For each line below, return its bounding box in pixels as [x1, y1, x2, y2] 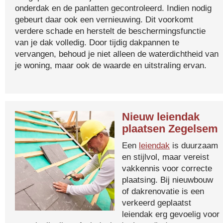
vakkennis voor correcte [122, 163, 212, 173]
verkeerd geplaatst [122, 198, 191, 208]
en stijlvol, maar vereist [122, 152, 209, 162]
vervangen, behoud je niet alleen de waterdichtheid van [15, 49, 219, 59]
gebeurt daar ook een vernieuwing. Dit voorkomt [15, 14, 193, 24]
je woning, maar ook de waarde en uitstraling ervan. [15, 60, 207, 70]
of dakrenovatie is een [122, 186, 204, 196]
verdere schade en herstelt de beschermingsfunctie [15, 26, 206, 36]
